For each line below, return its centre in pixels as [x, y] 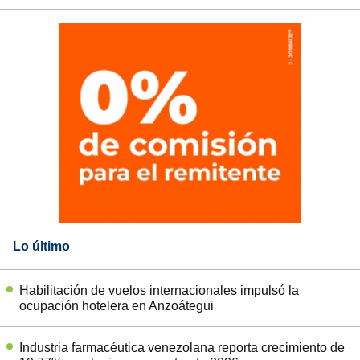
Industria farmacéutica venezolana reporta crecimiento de [182, 347]
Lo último [41, 246]
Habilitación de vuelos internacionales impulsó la [159, 290]
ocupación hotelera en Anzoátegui [117, 305]
